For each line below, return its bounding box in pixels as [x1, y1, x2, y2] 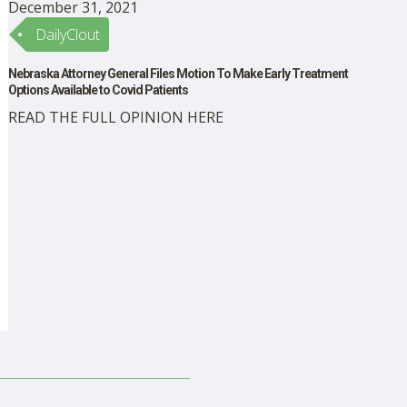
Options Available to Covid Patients [8, 83, 188, 97]
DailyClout [35, 25, 100, 45]
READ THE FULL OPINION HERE [8, 107, 223, 127]
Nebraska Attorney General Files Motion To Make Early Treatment [8, 66, 348, 81]
